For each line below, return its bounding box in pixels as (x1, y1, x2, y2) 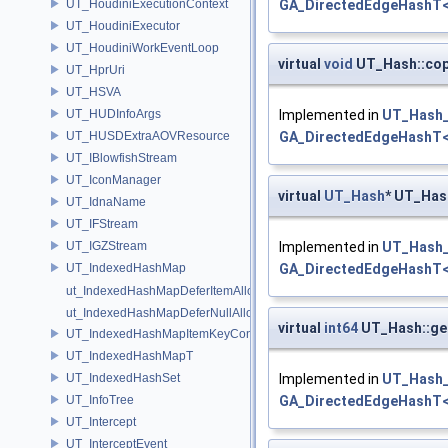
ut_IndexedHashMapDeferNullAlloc (66, 306, 259, 320)
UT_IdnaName (66, 194, 146, 209)
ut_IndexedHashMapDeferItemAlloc (66, 284, 260, 298)
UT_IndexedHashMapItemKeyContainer (66, 326, 284, 341)
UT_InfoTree (66, 392, 134, 407)
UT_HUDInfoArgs (66, 106, 161, 121)
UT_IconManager (66, 172, 161, 187)
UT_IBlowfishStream (66, 150, 177, 165)
